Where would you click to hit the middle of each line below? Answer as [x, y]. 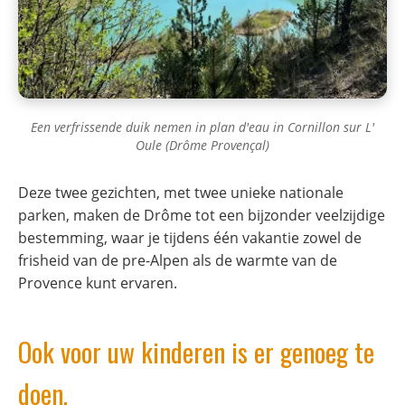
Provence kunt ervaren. [98, 283]
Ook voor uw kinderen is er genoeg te [196, 351]
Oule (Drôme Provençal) [202, 145]
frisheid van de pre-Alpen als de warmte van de [178, 260]
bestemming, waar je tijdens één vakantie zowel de [190, 237]
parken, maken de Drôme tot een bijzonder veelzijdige [202, 215]
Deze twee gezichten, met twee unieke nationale [181, 192]
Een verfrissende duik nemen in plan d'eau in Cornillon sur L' [202, 127]
